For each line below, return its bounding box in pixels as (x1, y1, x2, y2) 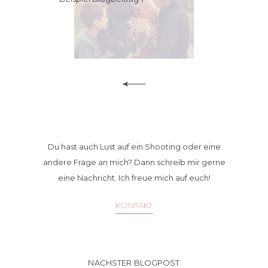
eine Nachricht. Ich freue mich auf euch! (57, 173, 211, 182)
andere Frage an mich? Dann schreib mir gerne (42, 157, 226, 167)
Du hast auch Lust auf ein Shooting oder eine (47, 142, 221, 151)
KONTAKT (115, 200, 153, 210)
